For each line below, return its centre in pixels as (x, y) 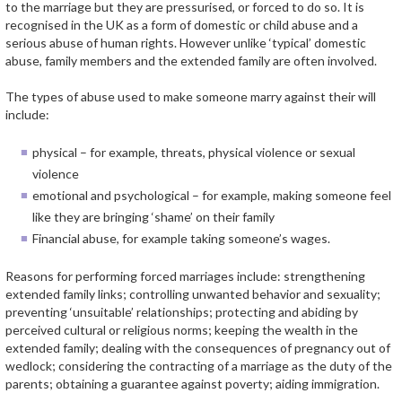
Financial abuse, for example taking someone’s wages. (181, 238)
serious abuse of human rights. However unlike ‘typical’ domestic (186, 43)
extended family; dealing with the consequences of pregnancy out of (198, 348)
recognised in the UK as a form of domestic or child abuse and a (182, 25)
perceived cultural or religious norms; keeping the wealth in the (182, 330)
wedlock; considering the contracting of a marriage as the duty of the (199, 366)
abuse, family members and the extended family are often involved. (191, 61)
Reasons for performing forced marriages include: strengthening (185, 276)
